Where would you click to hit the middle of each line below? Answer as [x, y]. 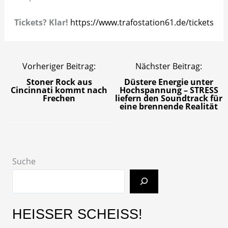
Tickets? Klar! [42, 23]
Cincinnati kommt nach [59, 90]
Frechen [59, 98]
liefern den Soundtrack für [169, 98]
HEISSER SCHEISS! [77, 214]
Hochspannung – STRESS [169, 90]
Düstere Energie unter [169, 82]
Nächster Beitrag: [169, 66]
